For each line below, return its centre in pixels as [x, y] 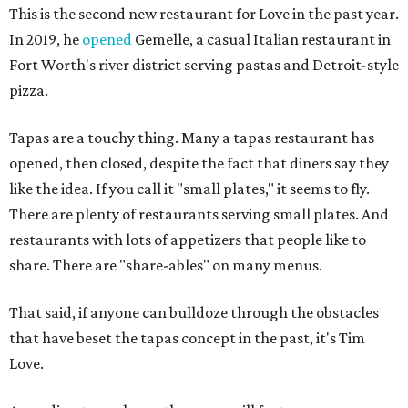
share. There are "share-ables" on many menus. [166, 265]
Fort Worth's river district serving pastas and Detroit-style [204, 65]
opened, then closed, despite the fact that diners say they [199, 163]
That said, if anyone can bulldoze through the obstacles [194, 312]
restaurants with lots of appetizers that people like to [188, 240]
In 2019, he [46, 39]
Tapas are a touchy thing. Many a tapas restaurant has [192, 138]
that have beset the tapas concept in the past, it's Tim [187, 338]
